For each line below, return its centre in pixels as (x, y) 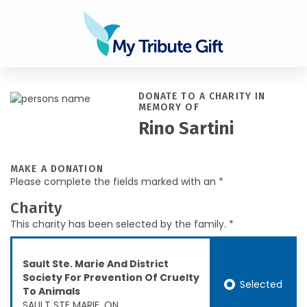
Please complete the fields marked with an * (117, 182)
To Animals (51, 291)
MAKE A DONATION (57, 169)
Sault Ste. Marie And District (96, 264)
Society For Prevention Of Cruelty (111, 278)
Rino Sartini (186, 129)
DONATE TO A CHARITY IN (202, 96)
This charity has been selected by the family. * (122, 224)
